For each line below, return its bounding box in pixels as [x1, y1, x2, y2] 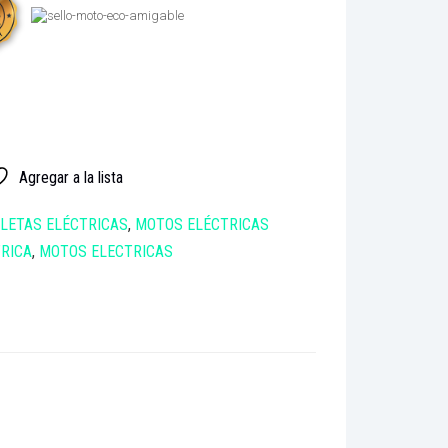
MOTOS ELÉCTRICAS [135, 214, 269, 234]
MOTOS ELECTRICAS [39, 241, 173, 261]
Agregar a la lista [18, 167, 123, 187]
